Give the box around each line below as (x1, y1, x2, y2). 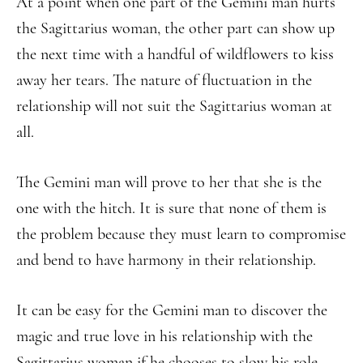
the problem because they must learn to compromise (16, 224, 346, 244)
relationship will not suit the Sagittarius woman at (16, 96, 332, 116)
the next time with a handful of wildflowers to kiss (16, 45, 334, 64)
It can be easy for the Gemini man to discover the (16, 301, 327, 320)
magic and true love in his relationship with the (16, 327, 313, 346)
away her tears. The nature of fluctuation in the (16, 70, 312, 90)
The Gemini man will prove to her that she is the (16, 173, 322, 192)
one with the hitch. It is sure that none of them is (16, 199, 327, 218)
